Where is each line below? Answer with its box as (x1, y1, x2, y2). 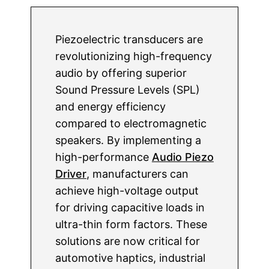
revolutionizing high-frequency (55, 50, 212, 62)
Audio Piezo (151, 151, 214, 163)
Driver (55, 168, 86, 180)
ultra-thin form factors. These (55, 218, 207, 231)
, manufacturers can (86, 168, 189, 180)
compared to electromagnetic (55, 117, 207, 130)
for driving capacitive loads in (55, 201, 205, 214)
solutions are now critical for (55, 235, 200, 247)
